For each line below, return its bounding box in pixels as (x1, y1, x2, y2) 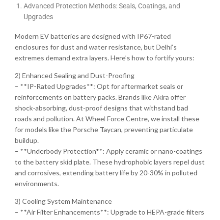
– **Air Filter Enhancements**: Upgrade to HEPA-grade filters (15, 207, 204, 216)
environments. (15, 179, 59, 188)
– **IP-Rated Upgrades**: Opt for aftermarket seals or (15, 82, 183, 90)
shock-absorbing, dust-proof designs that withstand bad (15, 103, 188, 112)
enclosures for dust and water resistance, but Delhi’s (15, 42, 177, 51)
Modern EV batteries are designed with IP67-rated (15, 31, 171, 40)
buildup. (15, 136, 39, 144)
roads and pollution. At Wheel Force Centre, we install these (15, 114, 199, 123)
